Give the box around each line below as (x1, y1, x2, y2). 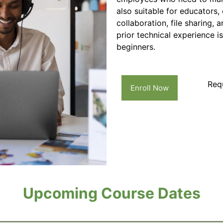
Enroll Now (130, 83, 169, 93)
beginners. (116, 42, 155, 52)
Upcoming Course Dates (22, 184, 201, 203)
